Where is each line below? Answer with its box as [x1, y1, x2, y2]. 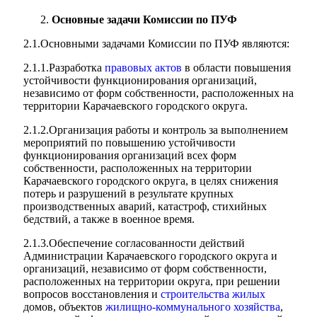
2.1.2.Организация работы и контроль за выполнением [23, 124, 288, 136]
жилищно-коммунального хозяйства [105, 301, 280, 313]
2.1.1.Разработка [23, 62, 105, 74]
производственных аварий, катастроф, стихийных [23, 200, 267, 212]
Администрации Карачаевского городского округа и [23, 250, 277, 262]
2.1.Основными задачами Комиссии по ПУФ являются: [23, 38, 289, 50]
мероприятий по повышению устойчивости [23, 137, 236, 149]
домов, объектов [23, 301, 105, 313]
